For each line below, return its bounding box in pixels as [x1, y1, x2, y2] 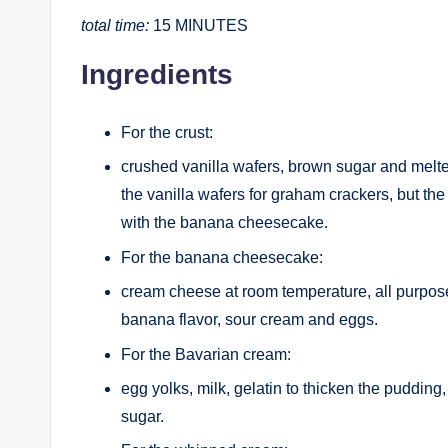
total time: [81, 17, 149, 34]
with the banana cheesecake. [121, 214, 328, 232]
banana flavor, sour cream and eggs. [121, 311, 378, 329]
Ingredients [81, 59, 233, 90]
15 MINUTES [149, 17, 248, 34]
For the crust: [121, 124, 213, 141]
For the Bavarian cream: [121, 345, 291, 363]
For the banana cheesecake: [121, 248, 323, 266]
